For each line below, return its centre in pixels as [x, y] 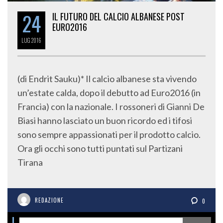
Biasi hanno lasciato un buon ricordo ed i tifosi [105, 121]
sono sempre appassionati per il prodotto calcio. [109, 135]
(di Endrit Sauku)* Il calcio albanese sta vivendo [107, 79]
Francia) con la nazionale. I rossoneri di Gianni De [111, 107]
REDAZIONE [49, 200]
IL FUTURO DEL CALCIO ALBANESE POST [118, 17]
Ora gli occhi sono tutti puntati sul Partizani [100, 149]
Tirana [30, 163]
